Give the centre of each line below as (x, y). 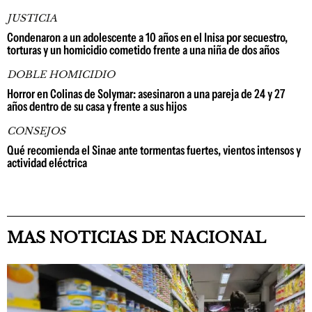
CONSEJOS (36, 131)
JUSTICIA (32, 18)
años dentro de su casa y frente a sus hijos (97, 107)
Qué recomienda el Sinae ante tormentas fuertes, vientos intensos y (154, 151)
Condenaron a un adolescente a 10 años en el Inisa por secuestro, (147, 38)
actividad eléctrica (47, 163)
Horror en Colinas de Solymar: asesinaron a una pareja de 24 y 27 (146, 94)
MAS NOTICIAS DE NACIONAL (136, 238)
